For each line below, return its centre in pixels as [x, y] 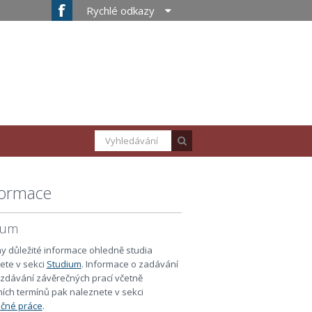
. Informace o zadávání [130, 264]
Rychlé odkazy [120, 10]
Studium [64, 264]
